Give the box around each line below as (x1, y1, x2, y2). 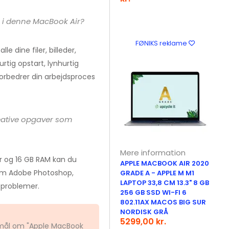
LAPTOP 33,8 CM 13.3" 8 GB (120, 178, 210, 188)
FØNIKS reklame (135, 39, 189, 48)
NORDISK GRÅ (120, 207, 169, 217)
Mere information (120, 147, 186, 158)
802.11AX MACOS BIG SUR (120, 197, 207, 207)
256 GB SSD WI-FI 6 (120, 188, 187, 197)
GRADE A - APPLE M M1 (120, 168, 195, 178)
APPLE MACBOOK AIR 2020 (120, 158, 210, 168)
